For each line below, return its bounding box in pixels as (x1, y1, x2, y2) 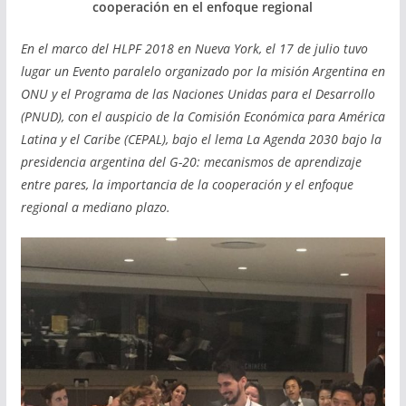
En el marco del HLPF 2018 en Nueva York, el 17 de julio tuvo (20, 40, 368, 58)
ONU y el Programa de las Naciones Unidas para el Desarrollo (20, 85, 375, 103)
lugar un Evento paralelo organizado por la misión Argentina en (20, 63, 385, 81)
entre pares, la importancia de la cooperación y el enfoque (20, 176, 353, 194)
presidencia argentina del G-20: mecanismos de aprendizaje (20, 153, 362, 171)
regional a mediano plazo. (20, 198, 170, 217)
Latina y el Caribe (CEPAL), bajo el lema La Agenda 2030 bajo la (20, 130, 382, 149)
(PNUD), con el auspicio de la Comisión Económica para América (20, 108, 385, 126)
